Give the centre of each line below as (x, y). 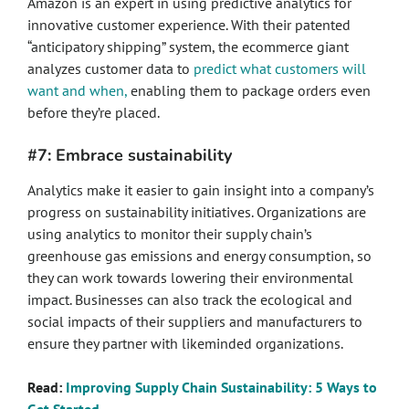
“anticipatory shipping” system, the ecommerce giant (188, 47)
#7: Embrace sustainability (130, 155)
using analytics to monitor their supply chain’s (170, 234)
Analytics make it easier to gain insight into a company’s (201, 190)
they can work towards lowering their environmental (190, 278)
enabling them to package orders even (249, 90)
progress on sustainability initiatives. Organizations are (197, 212)
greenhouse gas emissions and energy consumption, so (199, 256)
